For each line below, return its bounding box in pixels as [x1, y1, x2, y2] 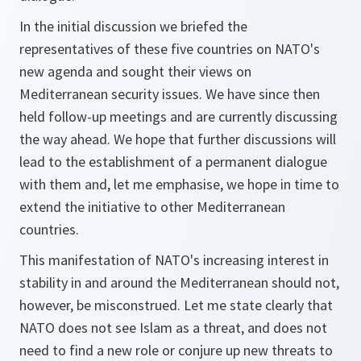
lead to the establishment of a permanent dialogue [19, 152, 327, 171]
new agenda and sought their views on [19, 62, 251, 81]
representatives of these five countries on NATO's [19, 39, 320, 58]
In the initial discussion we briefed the [19, 17, 247, 35]
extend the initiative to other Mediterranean [19, 197, 285, 216]
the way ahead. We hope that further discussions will [19, 130, 336, 148]
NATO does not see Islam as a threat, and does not [19, 318, 327, 337]
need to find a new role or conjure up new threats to [19, 341, 333, 359]
